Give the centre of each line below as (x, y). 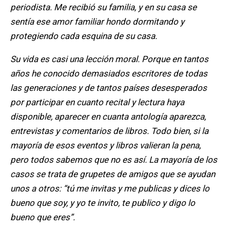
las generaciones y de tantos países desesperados (109, 88)
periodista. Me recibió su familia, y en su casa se (103, 7)
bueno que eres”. (43, 217)
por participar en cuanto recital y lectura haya (97, 102)
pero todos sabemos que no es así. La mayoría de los (114, 160)
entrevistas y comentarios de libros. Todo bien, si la (109, 131)
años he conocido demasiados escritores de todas (109, 74)
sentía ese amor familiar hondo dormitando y (97, 22)
